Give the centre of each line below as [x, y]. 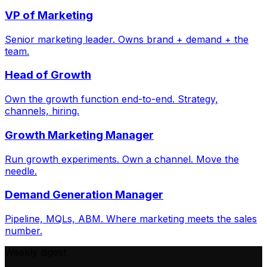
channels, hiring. [42, 111]
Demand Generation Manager [84, 195]
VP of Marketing [49, 15]
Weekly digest [35, 252]
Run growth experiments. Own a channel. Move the [122, 159]
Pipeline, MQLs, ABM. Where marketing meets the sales [131, 219]
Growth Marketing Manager [79, 135]
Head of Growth [48, 75]
